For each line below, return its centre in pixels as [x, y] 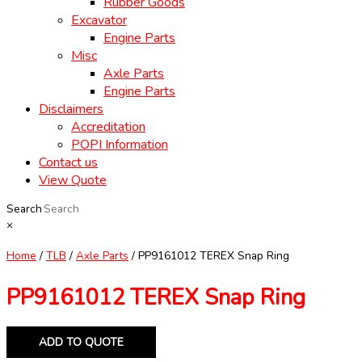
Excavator [99, 21]
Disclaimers [71, 109]
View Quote [73, 181]
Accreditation [108, 127]
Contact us [68, 163]
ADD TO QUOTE [81, 343]
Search [24, 209]
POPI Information [120, 145]
